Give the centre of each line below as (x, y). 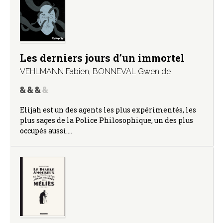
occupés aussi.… (46, 130)
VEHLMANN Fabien (55, 71)
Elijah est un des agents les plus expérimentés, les (108, 110)
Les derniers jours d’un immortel (102, 57)
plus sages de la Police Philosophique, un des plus (107, 120)
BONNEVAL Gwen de (132, 71)
